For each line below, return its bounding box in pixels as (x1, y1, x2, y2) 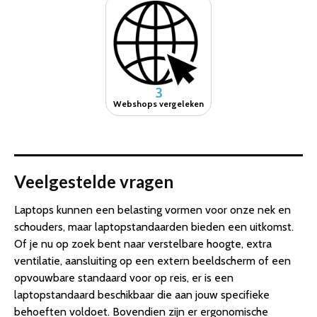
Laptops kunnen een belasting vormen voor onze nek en (14, 202, 291, 217)
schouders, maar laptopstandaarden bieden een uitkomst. (14, 219, 294, 234)
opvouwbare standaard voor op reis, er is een (14, 270, 234, 284)
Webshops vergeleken (113, 98, 204, 109)
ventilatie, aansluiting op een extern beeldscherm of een (14, 253, 291, 267)
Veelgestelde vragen (14, 171, 173, 192)
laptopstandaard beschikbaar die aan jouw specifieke (14, 287, 270, 301)
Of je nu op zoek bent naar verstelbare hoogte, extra (14, 236, 272, 250)
